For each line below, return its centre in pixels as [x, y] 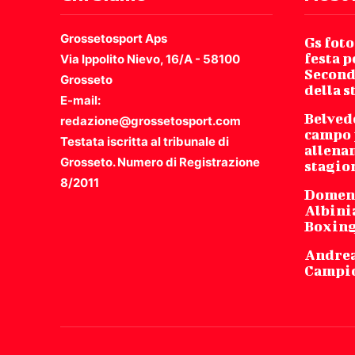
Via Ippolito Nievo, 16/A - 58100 [150, 59]
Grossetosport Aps [114, 39]
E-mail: [80, 101]
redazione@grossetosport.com [151, 121]
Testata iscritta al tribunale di [145, 142]
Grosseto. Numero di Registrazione [160, 162]
